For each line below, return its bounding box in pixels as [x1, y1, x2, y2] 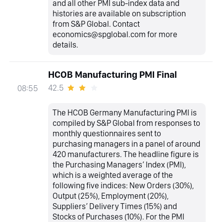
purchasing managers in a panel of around [53, 139, 201, 149]
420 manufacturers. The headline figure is [53, 149, 199, 160]
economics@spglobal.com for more [53, 29, 178, 40]
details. [53, 40, 79, 50]
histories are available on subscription [53, 8, 186, 19]
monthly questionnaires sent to [53, 128, 162, 139]
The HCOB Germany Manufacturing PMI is [53, 108, 197, 118]
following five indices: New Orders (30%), [53, 180, 194, 191]
